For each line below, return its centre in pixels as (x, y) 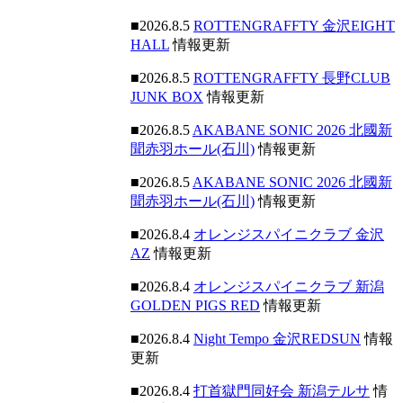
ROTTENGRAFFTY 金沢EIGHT (294, 26)
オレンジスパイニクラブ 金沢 (289, 234)
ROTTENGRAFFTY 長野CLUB (292, 78)
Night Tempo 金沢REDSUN (277, 339)
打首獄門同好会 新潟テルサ (282, 391)
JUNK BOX (167, 97)
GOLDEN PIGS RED (195, 305)
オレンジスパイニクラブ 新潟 (289, 287)
